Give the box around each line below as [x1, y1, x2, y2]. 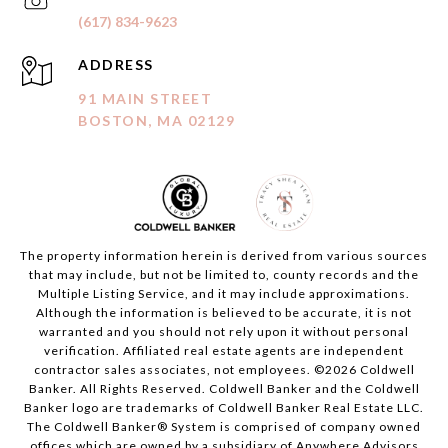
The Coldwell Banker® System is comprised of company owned [27, 419, 421, 435]
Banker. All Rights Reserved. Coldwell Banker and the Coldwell [28, 381, 420, 397]
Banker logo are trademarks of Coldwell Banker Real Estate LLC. [24, 400, 424, 416]
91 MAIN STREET [78, 90, 213, 108]
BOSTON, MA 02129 [78, 112, 236, 130]
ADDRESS [78, 56, 154, 74]
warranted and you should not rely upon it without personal [39, 324, 409, 340]
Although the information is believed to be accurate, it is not [36, 305, 412, 321]
